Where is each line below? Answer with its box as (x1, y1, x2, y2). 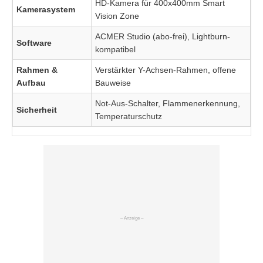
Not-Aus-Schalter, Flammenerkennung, (95, 99, 240, 109)
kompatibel (95, 45, 136, 55)
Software (16, 38, 52, 48)
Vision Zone (95, 11, 139, 21)
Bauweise (95, 78, 131, 88)
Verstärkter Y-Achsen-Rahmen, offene (95, 65, 236, 75)
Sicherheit (16, 105, 57, 115)
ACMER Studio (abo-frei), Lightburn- (95, 32, 230, 42)
